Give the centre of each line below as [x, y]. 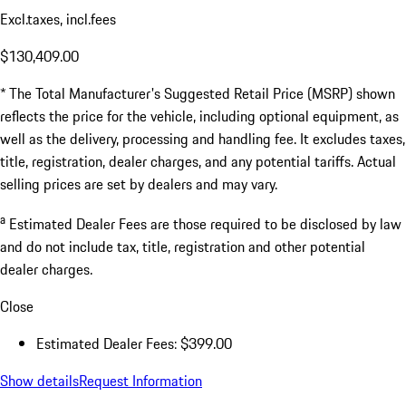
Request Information [140, 380]
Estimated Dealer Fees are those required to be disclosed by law [205, 223]
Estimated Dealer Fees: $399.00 [134, 343]
